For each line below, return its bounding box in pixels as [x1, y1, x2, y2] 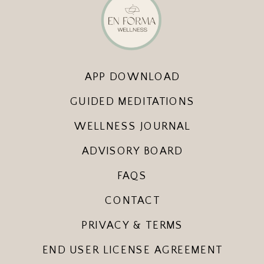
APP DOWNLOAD [84, 71, 180, 82]
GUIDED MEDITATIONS [70, 95, 195, 107]
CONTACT [104, 194, 160, 206]
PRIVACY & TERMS [81, 219, 184, 231]
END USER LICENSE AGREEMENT [42, 244, 223, 256]
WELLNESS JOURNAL [74, 120, 191, 132]
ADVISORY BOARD [82, 145, 183, 157]
